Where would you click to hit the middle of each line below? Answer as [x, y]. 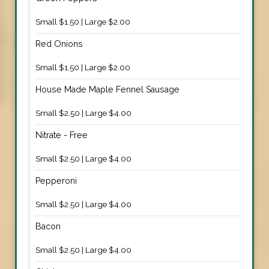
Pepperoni [56, 180]
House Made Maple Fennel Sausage [107, 89]
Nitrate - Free [62, 135]
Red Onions [59, 44]
